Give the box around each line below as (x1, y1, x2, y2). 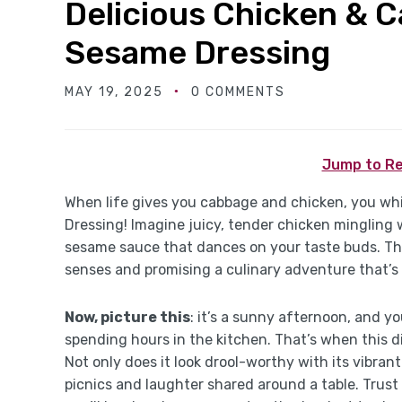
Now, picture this (65, 309, 190, 326)
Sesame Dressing (65, 33, 330, 72)
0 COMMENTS (191, 84, 285, 100)
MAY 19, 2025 (65, 84, 163, 100)
